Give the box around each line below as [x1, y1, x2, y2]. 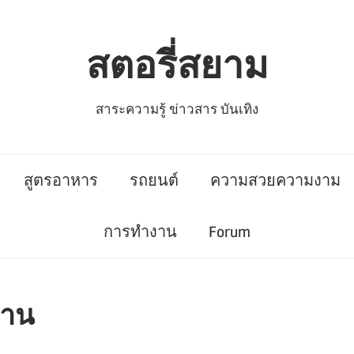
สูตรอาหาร [24, 171, 98, 191]
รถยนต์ [130, 171, 179, 191]
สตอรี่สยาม [85, 42, 269, 89]
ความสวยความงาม [210, 171, 341, 191]
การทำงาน [104, 222, 177, 243]
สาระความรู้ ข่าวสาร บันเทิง [96, 100, 258, 117]
